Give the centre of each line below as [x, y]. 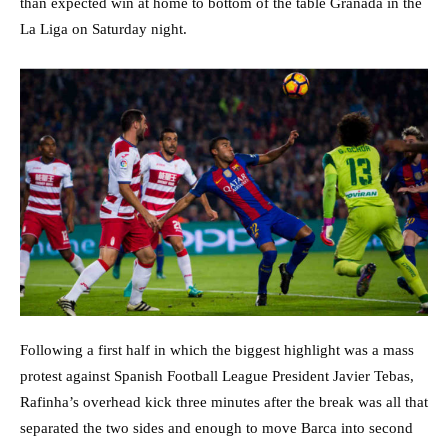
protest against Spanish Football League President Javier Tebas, [217, 376]
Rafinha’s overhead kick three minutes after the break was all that [224, 402]
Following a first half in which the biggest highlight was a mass [217, 350]
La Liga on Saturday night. [103, 28]
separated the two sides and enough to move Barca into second [216, 428]
